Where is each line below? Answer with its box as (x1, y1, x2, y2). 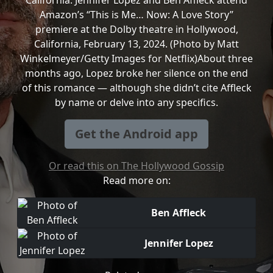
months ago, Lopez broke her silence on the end (25, 66, 248, 80)
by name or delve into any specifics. (55, 96, 218, 109)
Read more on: (102, 174, 171, 187)
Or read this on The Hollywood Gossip (49, 159, 224, 172)
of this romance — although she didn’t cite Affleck (21, 81, 252, 94)
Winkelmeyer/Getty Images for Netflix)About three (20, 52, 253, 65)
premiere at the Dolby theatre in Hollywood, (35, 23, 238, 36)
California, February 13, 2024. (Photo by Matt (34, 37, 239, 51)
